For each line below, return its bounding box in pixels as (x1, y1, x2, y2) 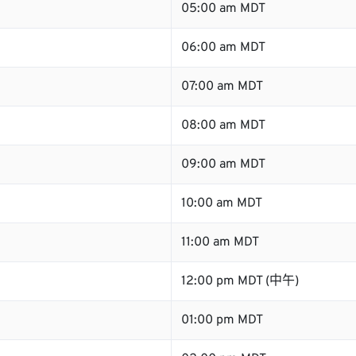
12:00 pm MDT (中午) (181, 273, 299, 289)
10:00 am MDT (181, 195, 262, 211)
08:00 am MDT (181, 118, 265, 133)
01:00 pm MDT (181, 312, 263, 328)
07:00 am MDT (181, 79, 263, 95)
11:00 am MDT (181, 234, 259, 250)
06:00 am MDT (181, 40, 265, 56)
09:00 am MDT (181, 157, 265, 172)
